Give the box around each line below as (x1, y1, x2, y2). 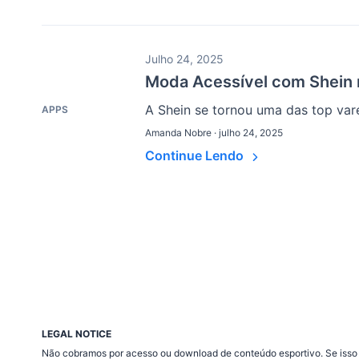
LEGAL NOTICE (42, 328, 111, 341)
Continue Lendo (145, 147, 247, 164)
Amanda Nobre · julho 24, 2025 (145, 127, 283, 139)
